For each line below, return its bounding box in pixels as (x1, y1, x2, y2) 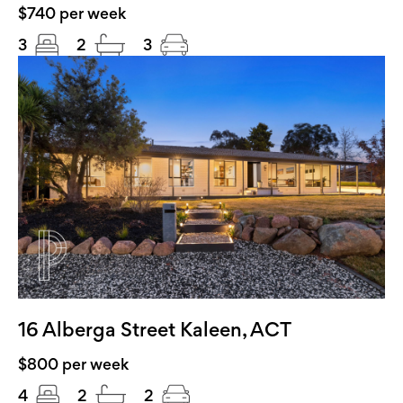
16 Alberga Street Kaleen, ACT (18, 318, 291, 341)
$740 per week (18, 4, 126, 22)
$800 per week (18, 354, 129, 373)
